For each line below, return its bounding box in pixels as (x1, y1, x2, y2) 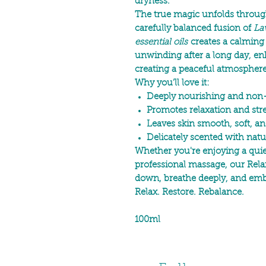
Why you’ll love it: (135, 79, 210, 88)
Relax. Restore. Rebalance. (135, 188, 244, 198)
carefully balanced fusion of (135, 24, 254, 34)
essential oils (135, 38, 188, 47)
